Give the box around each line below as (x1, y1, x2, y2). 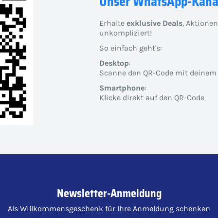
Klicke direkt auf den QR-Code (99, 93, 205, 103)
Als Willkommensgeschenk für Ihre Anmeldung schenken (8, 204, 210, 214)
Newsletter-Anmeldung (56, 185, 162, 202)
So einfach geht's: (99, 43, 163, 53)
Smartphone (99, 83, 145, 93)
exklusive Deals (127, 18, 183, 28)
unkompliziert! (99, 28, 152, 37)
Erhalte (99, 18, 127, 28)
